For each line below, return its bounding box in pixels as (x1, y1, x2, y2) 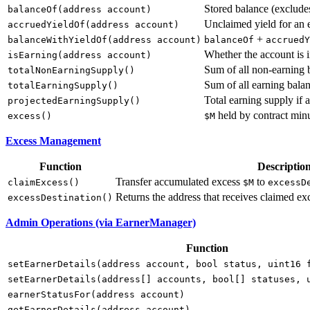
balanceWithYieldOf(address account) (8, 35, 201, 46)
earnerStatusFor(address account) (8, 289, 185, 300)
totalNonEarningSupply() (8, 65, 135, 76)
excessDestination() (8, 192, 113, 203)
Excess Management (6, 135, 101, 147)
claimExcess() (8, 177, 80, 188)
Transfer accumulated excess (116, 176, 243, 188)
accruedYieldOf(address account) (8, 19, 179, 30)
